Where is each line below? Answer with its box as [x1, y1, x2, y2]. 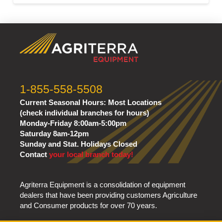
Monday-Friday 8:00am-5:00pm [20, 118, 126, 127]
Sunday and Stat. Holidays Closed [20, 139, 137, 148]
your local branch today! [49, 150, 133, 159]
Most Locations [108, 98, 162, 107]
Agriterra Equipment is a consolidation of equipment [20, 180, 185, 189]
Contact [20, 150, 49, 159]
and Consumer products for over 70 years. [20, 201, 157, 210]
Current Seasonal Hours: [20, 98, 108, 107]
